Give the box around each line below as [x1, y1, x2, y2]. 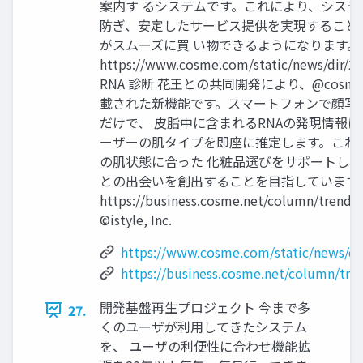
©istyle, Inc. [100, 209, 172, 229]
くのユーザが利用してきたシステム [100, 316, 307, 336]
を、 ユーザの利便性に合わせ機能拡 [100, 335, 310, 356]
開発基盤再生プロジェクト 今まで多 [100, 297, 310, 317]
